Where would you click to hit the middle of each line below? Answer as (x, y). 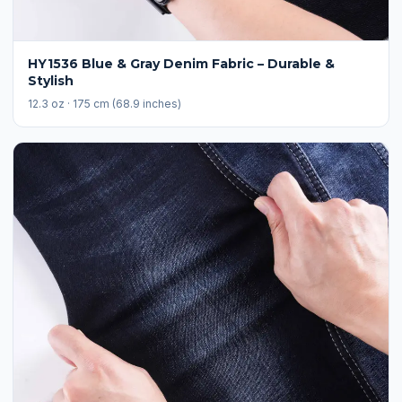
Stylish (51, 81)
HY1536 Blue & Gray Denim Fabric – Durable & (181, 64)
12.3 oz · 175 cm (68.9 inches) (105, 104)
